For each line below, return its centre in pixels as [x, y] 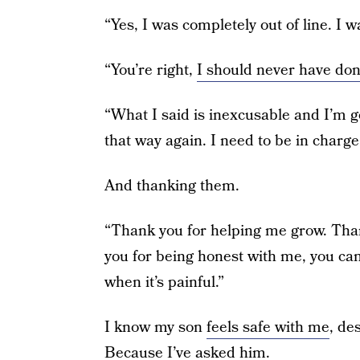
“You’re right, [150, 70]
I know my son [155, 327]
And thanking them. [172, 186]
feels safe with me [268, 327]
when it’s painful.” [164, 282]
